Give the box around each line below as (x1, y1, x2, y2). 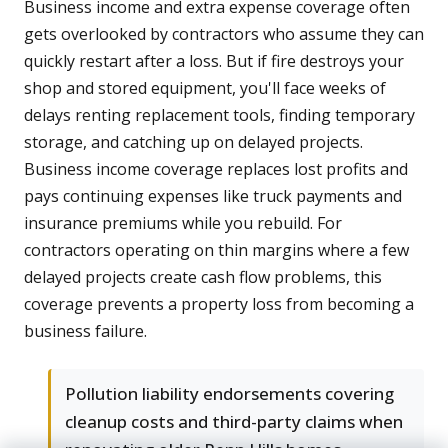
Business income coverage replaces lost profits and (24, 158, 408, 181)
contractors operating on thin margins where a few (24, 239, 409, 262)
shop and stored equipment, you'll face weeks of (24, 77, 386, 100)
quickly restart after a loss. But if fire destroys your (24, 50, 404, 73)
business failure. (24, 320, 147, 343)
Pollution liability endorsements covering (65, 382, 394, 406)
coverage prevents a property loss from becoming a (24, 293, 414, 316)
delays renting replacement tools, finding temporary (24, 104, 415, 127)
